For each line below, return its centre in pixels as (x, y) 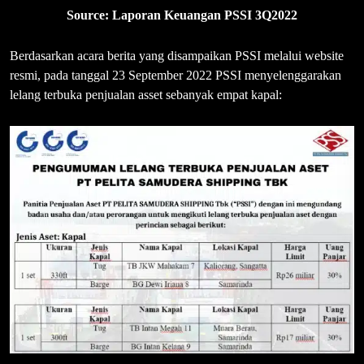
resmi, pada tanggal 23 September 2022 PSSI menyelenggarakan (175, 76)
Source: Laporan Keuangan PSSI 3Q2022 (182, 15)
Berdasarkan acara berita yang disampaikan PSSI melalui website (177, 56)
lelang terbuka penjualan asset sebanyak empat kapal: (146, 95)
